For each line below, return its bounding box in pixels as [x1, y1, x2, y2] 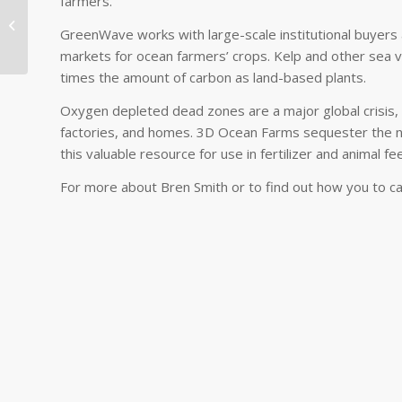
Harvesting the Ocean [31, 26, 150, 42]
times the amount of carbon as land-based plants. [60, 68, 366, 87]
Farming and [31, 7, 99, 23]
